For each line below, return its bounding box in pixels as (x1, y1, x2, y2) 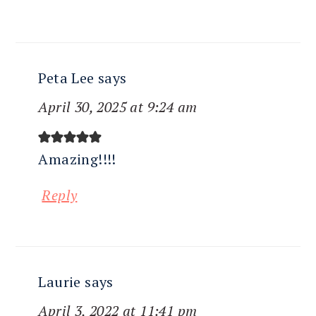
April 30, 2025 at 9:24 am (38, 97, 197, 117)
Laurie (38, 272, 81, 292)
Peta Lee (38, 68, 95, 88)
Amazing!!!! (38, 150, 116, 169)
